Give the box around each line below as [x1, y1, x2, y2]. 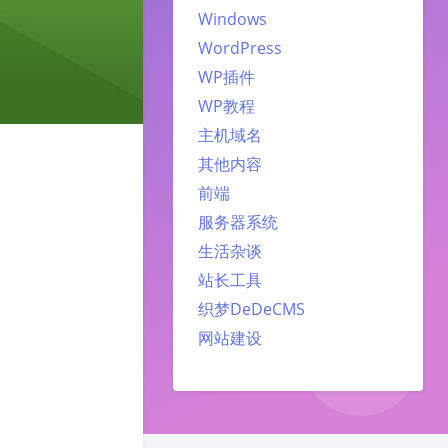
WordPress [198, 36, 282, 59]
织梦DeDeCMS [198, 297, 305, 320]
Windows [198, 7, 267, 30]
